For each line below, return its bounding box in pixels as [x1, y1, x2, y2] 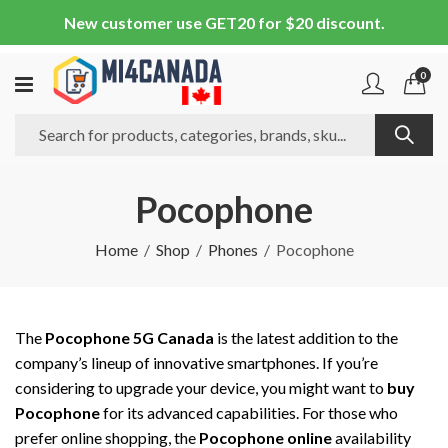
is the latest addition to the [214, 328, 398, 347]
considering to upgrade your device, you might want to [15, 378, 387, 397]
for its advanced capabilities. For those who [100, 403, 398, 422]
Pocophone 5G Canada [45, 328, 214, 347]
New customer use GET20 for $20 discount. [63, 13, 385, 32]
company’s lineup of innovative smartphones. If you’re [15, 353, 378, 372]
